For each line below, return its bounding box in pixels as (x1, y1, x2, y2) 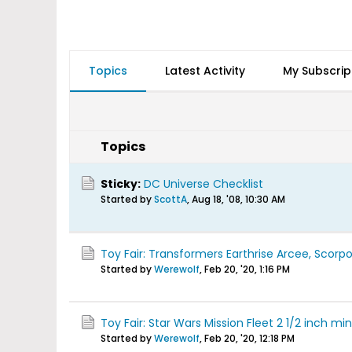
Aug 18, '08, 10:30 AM (192, 192, 285, 206)
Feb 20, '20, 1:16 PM (204, 262, 290, 276)
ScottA (154, 192, 187, 206)
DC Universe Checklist (144, 176, 263, 192)
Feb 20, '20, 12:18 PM (204, 332, 295, 345)
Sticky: (101, 176, 141, 192)
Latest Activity (165, 63, 245, 79)
